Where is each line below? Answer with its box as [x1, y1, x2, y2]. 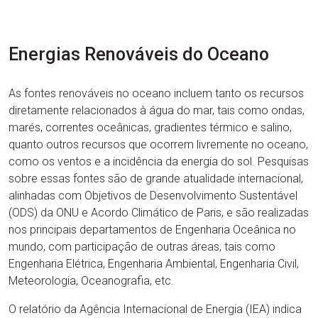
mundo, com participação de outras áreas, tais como [9, 240, 275, 253]
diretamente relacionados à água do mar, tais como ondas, [9, 104, 305, 117]
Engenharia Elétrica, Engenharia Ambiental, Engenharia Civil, [9, 257, 299, 270]
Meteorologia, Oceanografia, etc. [9, 274, 174, 287]
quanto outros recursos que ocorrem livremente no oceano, [9, 138, 308, 151]
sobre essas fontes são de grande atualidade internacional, [9, 172, 303, 185]
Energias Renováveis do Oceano [9, 44, 269, 65]
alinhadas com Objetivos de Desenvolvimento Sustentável [9, 189, 297, 202]
